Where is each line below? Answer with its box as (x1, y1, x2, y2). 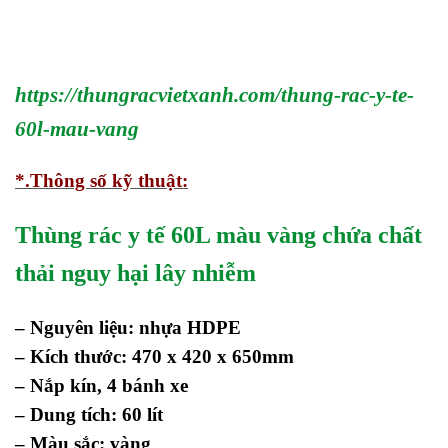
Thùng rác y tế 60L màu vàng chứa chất (15, 222, 422, 249)
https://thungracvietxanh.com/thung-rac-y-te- (15, 82, 414, 107)
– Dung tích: (15, 404, 122, 426)
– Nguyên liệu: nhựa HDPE (15, 317, 241, 339)
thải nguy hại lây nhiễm (15, 260, 256, 287)
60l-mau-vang (15, 116, 139, 141)
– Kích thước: (15, 346, 132, 368)
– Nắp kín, (15, 375, 107, 397)
